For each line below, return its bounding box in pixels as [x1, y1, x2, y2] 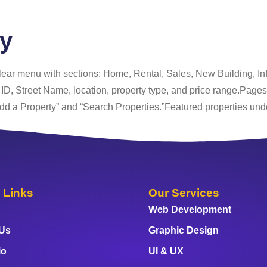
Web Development [148, 204, 232, 215]
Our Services [148, 186, 220, 199]
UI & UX [148, 246, 184, 256]
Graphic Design [148, 225, 219, 235]
